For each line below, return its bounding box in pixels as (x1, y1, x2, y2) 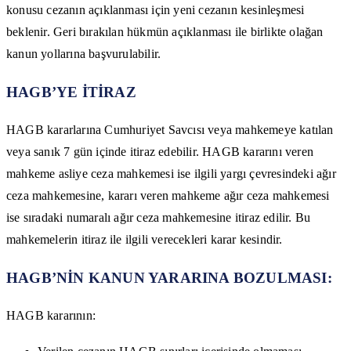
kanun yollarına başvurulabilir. (6, 47, 161, 61)
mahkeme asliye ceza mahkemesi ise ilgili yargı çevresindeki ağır (6, 167, 336, 181)
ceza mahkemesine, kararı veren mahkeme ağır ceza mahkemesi (6, 189, 330, 203)
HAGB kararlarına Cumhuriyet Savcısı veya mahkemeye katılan (6, 123, 334, 137)
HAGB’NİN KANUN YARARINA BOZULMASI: (6, 270, 332, 287)
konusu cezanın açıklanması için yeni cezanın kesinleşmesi (6, 3, 305, 17)
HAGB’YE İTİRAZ (6, 84, 136, 101)
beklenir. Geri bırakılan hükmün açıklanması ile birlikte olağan (6, 25, 324, 39)
